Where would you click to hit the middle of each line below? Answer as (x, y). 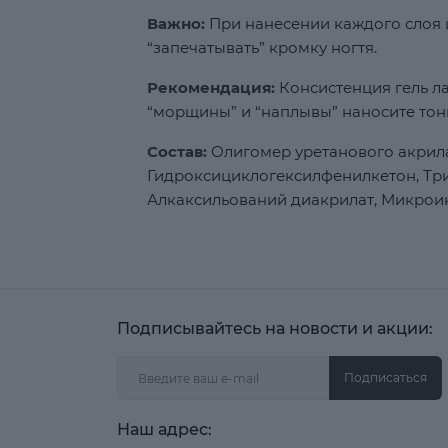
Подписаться (385, 377)
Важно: (176, 23)
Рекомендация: (211, 87)
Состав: (177, 151)
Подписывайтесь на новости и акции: (275, 328)
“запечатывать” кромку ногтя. (262, 47)
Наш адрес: (164, 429)
